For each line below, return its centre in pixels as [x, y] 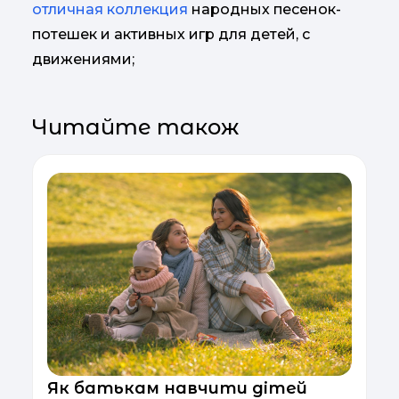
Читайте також [135, 127]
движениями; [83, 59]
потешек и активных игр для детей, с [171, 34]
